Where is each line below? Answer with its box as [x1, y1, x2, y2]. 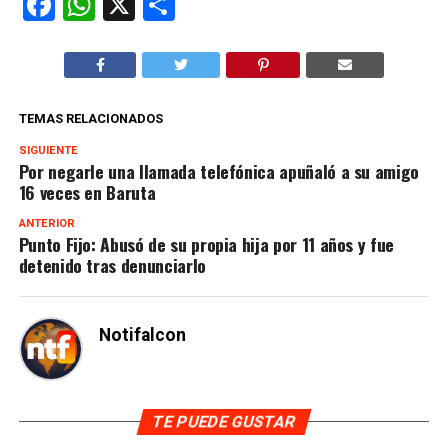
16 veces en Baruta [18, 178, 156, 205]
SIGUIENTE [18, 143, 78, 157]
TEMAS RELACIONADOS [18, 110, 163, 126]
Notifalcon [98, 324, 186, 345]
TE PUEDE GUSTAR [150, 411, 298, 431]
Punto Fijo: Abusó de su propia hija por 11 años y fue [18, 230, 395, 257]
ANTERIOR [18, 216, 75, 230]
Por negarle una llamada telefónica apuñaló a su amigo [18, 157, 420, 184]
